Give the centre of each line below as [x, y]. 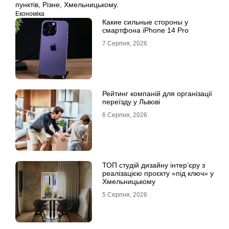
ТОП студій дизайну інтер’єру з [154, 165]
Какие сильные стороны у [145, 22]
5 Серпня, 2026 [125, 194]
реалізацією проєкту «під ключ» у [158, 173]
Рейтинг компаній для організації [157, 93]
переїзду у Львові [131, 101]
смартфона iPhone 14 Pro [145, 30]
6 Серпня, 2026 [125, 115]
